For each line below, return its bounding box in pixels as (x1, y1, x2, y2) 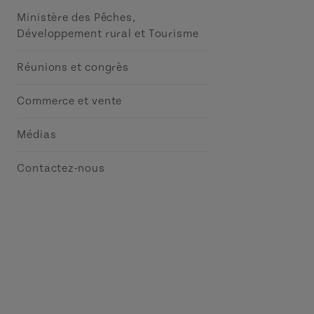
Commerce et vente (17, 95, 123, 107)
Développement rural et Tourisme (17, 27, 199, 40)
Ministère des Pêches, (17, 11, 136, 24)
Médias (17, 128, 57, 141)
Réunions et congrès (17, 61, 130, 74)
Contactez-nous (17, 162, 105, 175)
